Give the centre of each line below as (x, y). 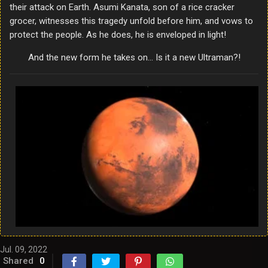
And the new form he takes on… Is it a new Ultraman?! (134, 58)
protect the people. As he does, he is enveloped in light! (118, 35)
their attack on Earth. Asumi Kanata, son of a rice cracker (122, 7)
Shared (18, 261)
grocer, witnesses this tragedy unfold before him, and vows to (131, 21)
